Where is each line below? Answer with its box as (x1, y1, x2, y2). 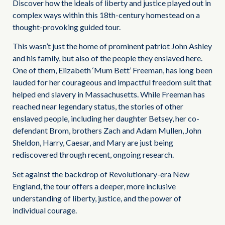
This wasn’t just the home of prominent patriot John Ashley (13, 41, 212, 51)
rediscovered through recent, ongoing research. (13, 150, 174, 160)
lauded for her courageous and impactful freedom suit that (13, 77, 211, 87)
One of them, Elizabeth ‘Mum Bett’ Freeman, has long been (13, 65, 212, 75)
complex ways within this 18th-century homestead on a (13, 10, 200, 20)
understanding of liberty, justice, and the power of (13, 193, 181, 203)
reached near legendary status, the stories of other (13, 101, 183, 111)
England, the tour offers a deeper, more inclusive (13, 181, 176, 191)
